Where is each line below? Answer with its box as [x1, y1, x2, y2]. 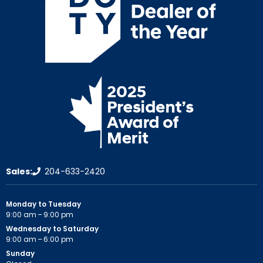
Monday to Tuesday [6, 199, 81, 210]
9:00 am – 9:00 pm [6, 210, 73, 220]
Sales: [6, 165, 32, 177]
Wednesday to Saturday [6, 224, 99, 234]
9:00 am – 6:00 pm [6, 234, 73, 245]
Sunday [6, 248, 35, 259]
